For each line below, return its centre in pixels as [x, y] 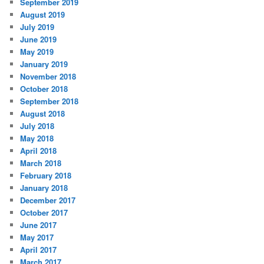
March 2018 [41, 163]
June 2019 [39, 39]
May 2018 [37, 138]
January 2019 [44, 64]
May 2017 [37, 237]
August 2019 [43, 15]
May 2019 [37, 52]
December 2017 [48, 200]
